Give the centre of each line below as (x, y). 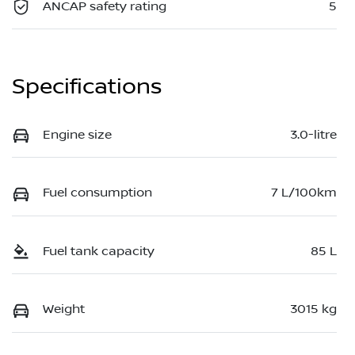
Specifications (87, 86)
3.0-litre (313, 134)
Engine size (77, 134)
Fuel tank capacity (99, 251)
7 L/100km (304, 193)
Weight (64, 309)
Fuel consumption (97, 193)
